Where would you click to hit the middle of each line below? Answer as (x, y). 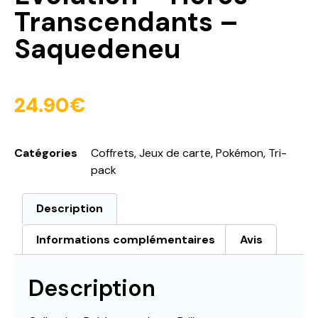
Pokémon (240, 153)
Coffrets (113, 153)
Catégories (46, 153)
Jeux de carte (175, 153)
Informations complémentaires (126, 239)
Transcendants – (126, 22)
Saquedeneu (97, 49)
